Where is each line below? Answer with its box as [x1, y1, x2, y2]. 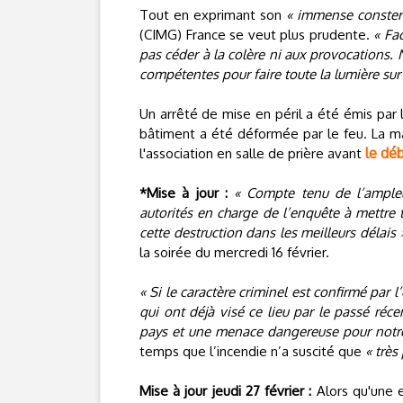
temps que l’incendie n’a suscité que [139, 343, 365, 360]
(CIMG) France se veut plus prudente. [139, 26, 374, 43]
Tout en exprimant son [139, 6, 286, 23]
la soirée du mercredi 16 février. [139, 244, 329, 261]
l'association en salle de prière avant [139, 145, 365, 162]
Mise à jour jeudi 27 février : [139, 382, 312, 399]
